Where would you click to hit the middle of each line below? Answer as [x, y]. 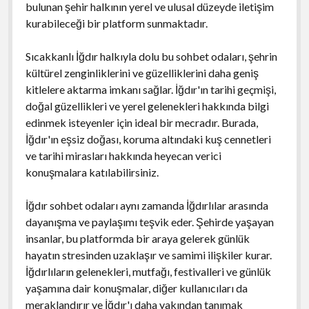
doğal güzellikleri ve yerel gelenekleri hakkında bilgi [147, 106]
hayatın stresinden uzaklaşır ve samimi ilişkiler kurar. [148, 255]
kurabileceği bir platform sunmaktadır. [116, 23]
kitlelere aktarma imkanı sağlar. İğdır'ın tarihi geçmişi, [150, 89]
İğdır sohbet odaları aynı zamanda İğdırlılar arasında [147, 205]
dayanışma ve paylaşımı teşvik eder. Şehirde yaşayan [149, 221]
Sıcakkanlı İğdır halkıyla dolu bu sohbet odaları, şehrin [151, 56]
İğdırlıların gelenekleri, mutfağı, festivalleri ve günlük [148, 271]
